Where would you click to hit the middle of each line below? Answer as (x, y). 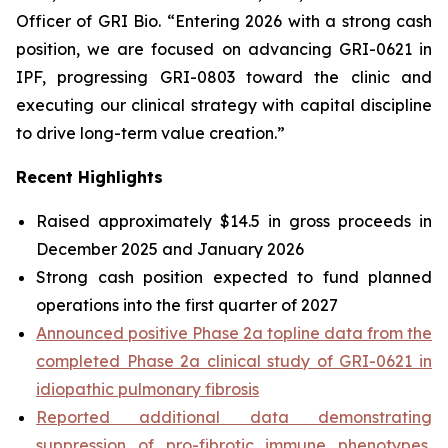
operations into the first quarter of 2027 (187, 305)
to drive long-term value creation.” (150, 133)
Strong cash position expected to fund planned (234, 277)
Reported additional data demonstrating (234, 417)
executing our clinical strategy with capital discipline (224, 105)
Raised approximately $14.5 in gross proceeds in (234, 221)
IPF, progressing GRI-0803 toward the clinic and (224, 77)
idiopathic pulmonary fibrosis (147, 389)
